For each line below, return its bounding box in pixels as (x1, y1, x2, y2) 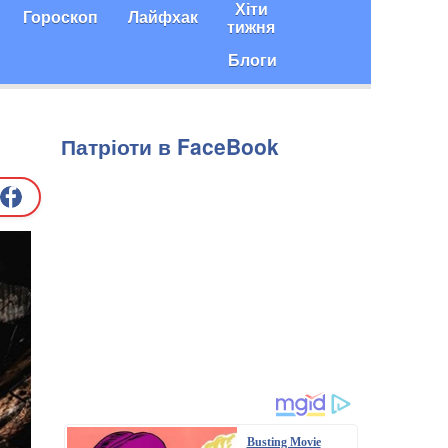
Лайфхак (128, 5, 198, 28)
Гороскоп (23, 5, 98, 28)
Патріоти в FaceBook (61, 131, 279, 162)
